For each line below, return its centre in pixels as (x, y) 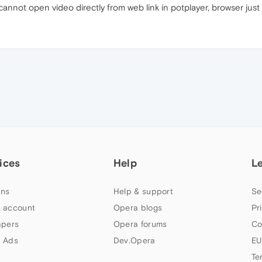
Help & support (143, 191)
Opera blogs (138, 208)
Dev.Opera (134, 240)
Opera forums (140, 224)
